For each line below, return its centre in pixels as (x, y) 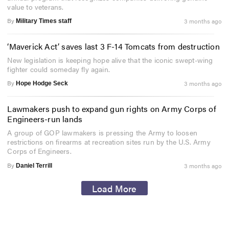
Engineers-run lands (45, 119)
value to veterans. (36, 7)
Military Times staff (44, 21)
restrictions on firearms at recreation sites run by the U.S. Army (109, 142)
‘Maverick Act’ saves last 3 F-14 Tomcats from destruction (113, 47)
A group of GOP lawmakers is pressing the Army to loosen (102, 133)
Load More (114, 188)
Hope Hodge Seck (42, 84)
